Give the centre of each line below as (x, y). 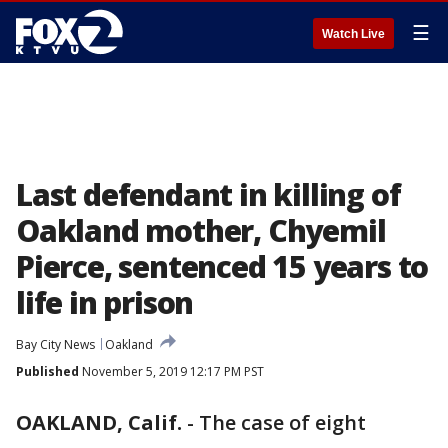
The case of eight (282, 422)
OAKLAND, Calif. (99, 422)
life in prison (105, 302)
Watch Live (353, 34)
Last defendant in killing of (208, 194)
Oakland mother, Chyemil (201, 230)
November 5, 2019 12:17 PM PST (171, 371)
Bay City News (55, 344)
